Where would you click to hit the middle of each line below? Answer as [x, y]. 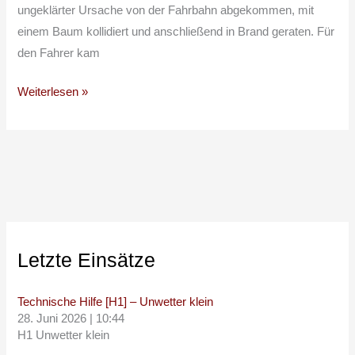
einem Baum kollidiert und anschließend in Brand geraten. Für [176, 32]
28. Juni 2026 [52, 319]
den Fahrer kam [59, 53]
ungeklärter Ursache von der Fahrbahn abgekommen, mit [166, 11]
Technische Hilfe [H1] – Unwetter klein [116, 302]
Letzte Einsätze [87, 260]
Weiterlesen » [53, 92]
